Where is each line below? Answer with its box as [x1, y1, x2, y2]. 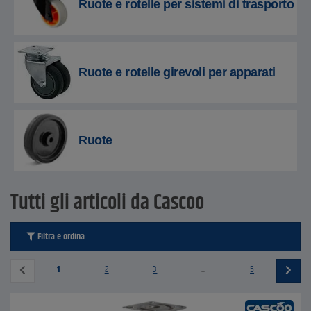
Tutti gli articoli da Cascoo [10, 187, 204, 219]
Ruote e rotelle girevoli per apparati [78, 65, 276, 79]
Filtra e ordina [35, 229, 85, 244]
